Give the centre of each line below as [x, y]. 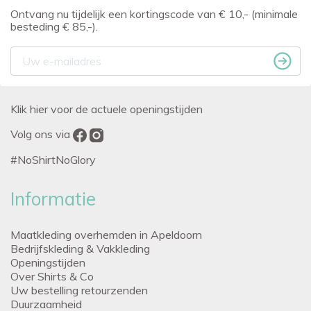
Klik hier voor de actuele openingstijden [107, 109]
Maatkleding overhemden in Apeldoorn [106, 234]
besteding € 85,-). [54, 26]
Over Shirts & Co [52, 276]
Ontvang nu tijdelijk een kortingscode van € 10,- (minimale [154, 14]
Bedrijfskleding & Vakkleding [80, 248]
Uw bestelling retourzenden [79, 290]
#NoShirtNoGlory [53, 159]
